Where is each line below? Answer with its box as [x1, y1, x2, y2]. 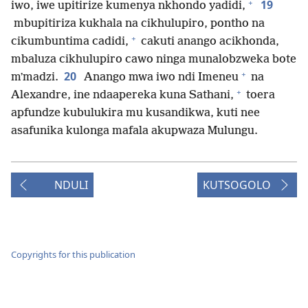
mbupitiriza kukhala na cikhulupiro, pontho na [11, 17, 265, 31]
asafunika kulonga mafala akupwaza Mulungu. [11, 124, 258, 138]
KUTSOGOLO [203, 177, 271, 193]
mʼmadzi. [11, 71, 58, 85]
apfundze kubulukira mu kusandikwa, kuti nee [11, 107, 260, 120]
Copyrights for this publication [11, 247, 135, 261]
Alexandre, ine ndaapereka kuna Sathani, [11, 89, 234, 102]
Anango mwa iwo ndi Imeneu [81, 71, 239, 85]
